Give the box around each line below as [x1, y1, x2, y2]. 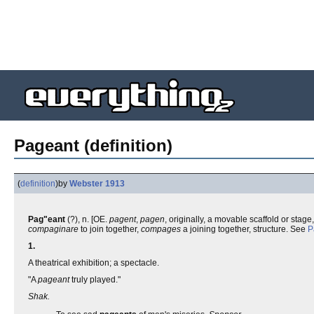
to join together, [78, 224, 141, 234]
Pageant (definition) [14, 136, 172, 155]
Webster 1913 [69, 179, 125, 189]
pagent [109, 214, 136, 224]
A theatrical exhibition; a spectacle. [28, 258, 159, 268]
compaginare [28, 224, 78, 234]
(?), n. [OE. [65, 214, 109, 224]
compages [141, 224, 181, 234]
